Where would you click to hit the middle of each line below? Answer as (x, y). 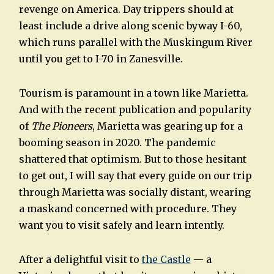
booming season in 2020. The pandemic (117, 142)
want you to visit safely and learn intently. (121, 225)
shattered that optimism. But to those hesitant (132, 159)
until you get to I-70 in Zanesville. (101, 59)
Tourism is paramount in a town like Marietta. (133, 93)
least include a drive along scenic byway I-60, (130, 26)
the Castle (166, 259)
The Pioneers (61, 126)
